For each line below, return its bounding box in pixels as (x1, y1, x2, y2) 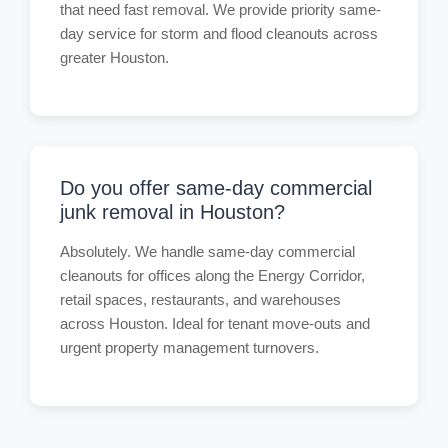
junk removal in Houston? (60, 201, 285, 223)
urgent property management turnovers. (60, 339, 319, 356)
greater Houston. (60, 49, 169, 66)
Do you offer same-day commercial (60, 177, 372, 199)
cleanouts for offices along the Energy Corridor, (60, 267, 365, 284)
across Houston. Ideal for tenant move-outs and (60, 315, 370, 332)
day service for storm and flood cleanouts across (60, 25, 378, 42)
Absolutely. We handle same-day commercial (60, 243, 355, 260)
